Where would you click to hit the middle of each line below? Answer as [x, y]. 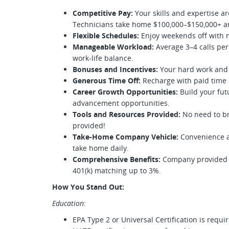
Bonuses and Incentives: [115, 69]
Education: [69, 203]
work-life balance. [103, 58]
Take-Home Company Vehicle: [125, 137]
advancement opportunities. [121, 103]
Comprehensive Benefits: [117, 159]
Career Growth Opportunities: [125, 92]
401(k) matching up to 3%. [117, 170]
